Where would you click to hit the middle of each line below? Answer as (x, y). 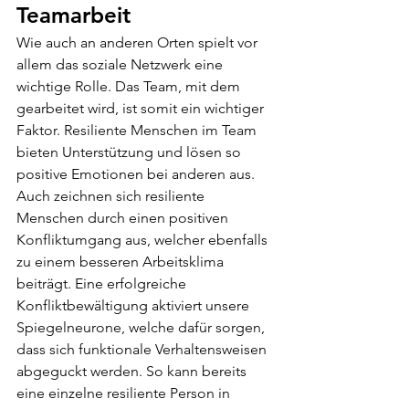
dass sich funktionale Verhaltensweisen (143, 350)
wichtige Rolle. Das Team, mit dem (130, 87)
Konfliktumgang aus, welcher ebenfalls (144, 240)
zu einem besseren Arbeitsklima (122, 262)
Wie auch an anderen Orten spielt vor (139, 43)
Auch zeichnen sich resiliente (112, 196)
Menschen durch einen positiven (124, 218)
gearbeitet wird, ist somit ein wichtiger (142, 109)
